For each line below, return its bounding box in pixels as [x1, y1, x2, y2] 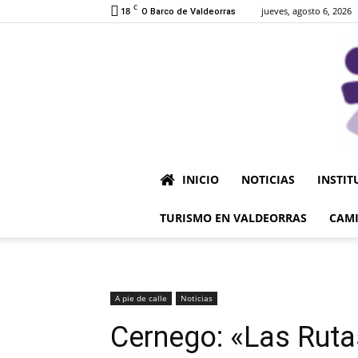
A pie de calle [115, 292, 167, 304]
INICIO [182, 172, 219, 187]
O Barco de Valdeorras [141, 6, 236, 17]
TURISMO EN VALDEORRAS [160, 210, 307, 225]
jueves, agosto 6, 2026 [261, 5, 352, 17]
